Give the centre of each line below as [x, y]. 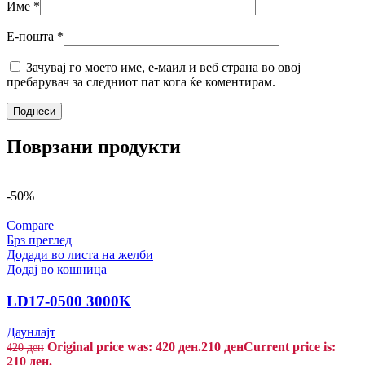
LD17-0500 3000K [69, 301]
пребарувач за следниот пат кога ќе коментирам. [141, 82]
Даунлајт [31, 332]
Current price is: [290, 347]
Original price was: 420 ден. [124, 347]
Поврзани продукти [94, 147]
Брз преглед [39, 240]
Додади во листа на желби [80, 255]
